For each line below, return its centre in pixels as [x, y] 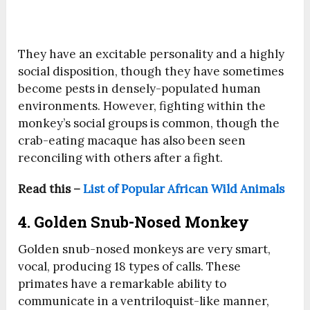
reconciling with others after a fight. [121, 158]
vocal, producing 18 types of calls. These [130, 267]
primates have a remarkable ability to [122, 284]
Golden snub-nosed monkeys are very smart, [145, 249]
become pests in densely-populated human [140, 89]
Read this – [51, 189]
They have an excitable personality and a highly [152, 54]
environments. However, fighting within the [142, 106]
